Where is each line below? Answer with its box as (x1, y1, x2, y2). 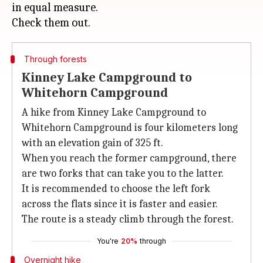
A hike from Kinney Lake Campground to (22, 106, 206, 119)
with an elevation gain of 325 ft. (22, 137, 163, 149)
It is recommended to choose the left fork (22, 183, 210, 195)
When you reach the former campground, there (22, 152, 237, 164)
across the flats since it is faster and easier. (22, 198, 218, 210)
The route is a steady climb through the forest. (22, 213, 234, 225)
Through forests (23, 54, 87, 64)
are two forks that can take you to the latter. (22, 167, 224, 180)
